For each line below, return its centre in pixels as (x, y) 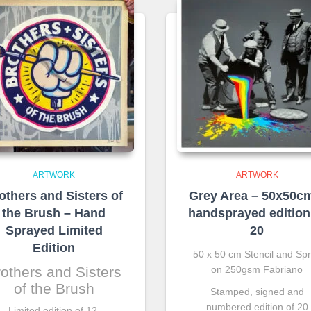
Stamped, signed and (257, 292)
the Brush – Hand (54, 213)
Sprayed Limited (54, 230)
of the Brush (54, 288)
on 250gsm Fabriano (257, 269)
